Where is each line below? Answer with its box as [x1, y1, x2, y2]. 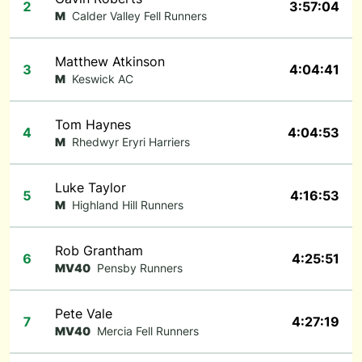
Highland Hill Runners [72, 198, 183, 212]
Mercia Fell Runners [97, 324, 199, 338]
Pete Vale [55, 305, 112, 322]
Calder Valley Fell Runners [72, 9, 207, 23]
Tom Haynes [55, 116, 131, 133]
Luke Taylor [55, 179, 126, 196]
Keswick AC [72, 72, 133, 86]
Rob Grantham [55, 242, 143, 259]
